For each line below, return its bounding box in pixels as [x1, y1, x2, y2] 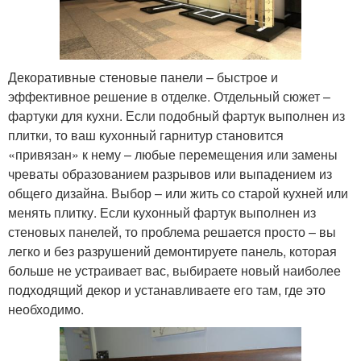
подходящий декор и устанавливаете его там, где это [8, 280, 326, 299]
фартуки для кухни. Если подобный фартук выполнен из [8, 106, 345, 125]
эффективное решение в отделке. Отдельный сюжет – [8, 86, 330, 106]
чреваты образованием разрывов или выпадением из [8, 164, 332, 183]
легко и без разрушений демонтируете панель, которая [8, 241, 337, 260]
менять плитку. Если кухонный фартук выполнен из [8, 202, 316, 222]
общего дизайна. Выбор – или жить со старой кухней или [8, 183, 348, 202]
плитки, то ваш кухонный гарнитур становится [8, 125, 284, 144]
